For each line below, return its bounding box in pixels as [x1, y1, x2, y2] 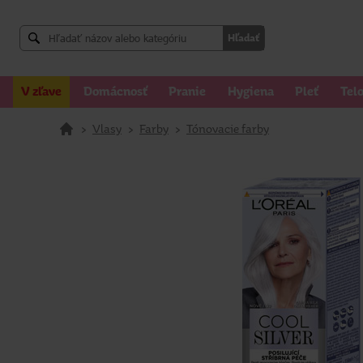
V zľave [21, 85, 62, 98]
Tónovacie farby [186, 122, 269, 135]
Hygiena [227, 85, 274, 98]
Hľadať [228, 32, 259, 44]
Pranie [169, 85, 207, 98]
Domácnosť [83, 85, 147, 98]
